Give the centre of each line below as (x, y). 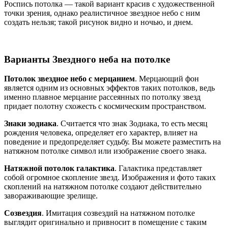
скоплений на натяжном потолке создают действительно (103, 187)
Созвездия (23, 213)
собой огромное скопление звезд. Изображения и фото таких (110, 178)
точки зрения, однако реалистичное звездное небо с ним (102, 13)
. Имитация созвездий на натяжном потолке (118, 213)
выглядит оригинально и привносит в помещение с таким (105, 222)
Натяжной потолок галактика (59, 168)
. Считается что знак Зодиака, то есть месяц (132, 124)
